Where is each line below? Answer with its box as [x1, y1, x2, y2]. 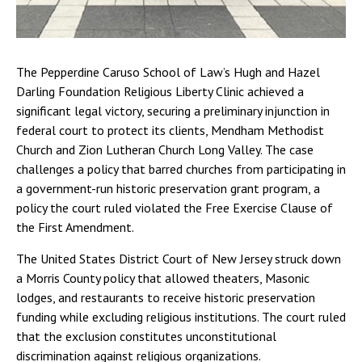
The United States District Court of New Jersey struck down [16, 250, 341, 267]
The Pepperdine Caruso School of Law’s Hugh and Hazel [16, 64, 320, 80]
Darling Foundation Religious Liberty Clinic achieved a [16, 83, 304, 99]
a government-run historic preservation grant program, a [16, 180, 320, 196]
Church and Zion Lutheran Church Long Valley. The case [16, 141, 314, 158]
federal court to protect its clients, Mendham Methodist [16, 122, 324, 138]
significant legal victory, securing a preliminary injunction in [16, 103, 330, 119]
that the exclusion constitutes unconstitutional [16, 328, 276, 344]
